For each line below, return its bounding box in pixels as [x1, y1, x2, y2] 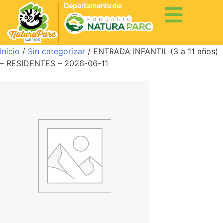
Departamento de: [64, 2, 123, 10]
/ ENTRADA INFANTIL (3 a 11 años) [85, 46, 218, 56]
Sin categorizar [28, 46, 85, 56]
